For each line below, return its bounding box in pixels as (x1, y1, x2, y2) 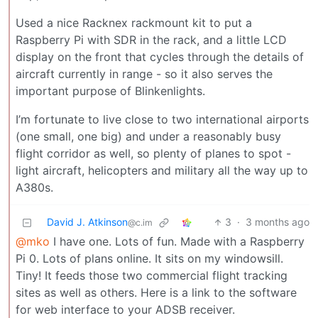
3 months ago (246, 216, 309, 229)
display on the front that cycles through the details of (16, 50, 304, 65)
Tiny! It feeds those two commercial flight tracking (16, 268, 287, 283)
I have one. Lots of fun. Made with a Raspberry (50, 234, 305, 249)
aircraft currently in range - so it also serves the (16, 67, 273, 82)
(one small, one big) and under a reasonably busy (16, 129, 281, 144)
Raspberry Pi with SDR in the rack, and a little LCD (16, 33, 287, 48)
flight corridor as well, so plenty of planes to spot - (16, 146, 291, 161)
